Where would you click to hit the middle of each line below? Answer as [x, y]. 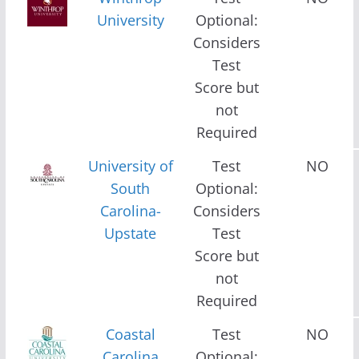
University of [130, 165]
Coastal [130, 334]
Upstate [131, 233]
